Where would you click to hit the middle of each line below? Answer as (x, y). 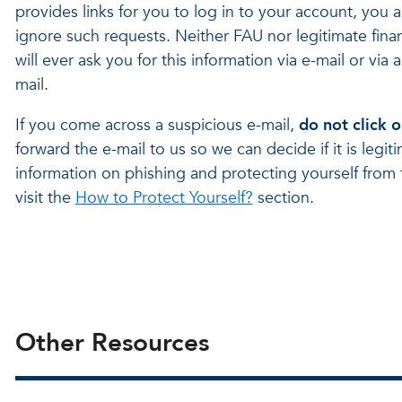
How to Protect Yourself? (164, 198)
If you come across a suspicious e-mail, (157, 125)
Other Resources (112, 343)
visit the (45, 198)
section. (283, 198)
